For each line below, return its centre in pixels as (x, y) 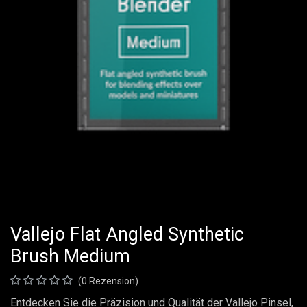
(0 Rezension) (108, 281)
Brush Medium (70, 256)
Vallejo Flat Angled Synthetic (127, 234)
